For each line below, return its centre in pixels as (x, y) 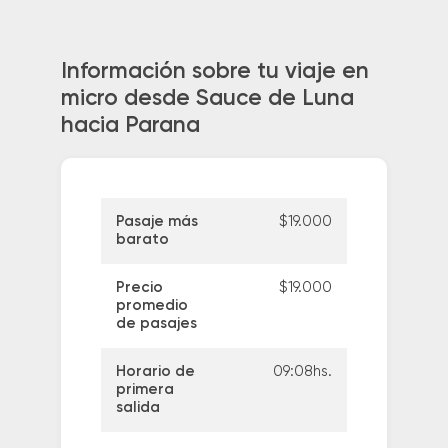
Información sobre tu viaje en (214, 71)
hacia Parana (130, 125)
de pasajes (156, 324)
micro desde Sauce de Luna (207, 98)
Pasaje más (156, 222)
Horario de (155, 372)
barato (142, 240)
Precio (139, 288)
